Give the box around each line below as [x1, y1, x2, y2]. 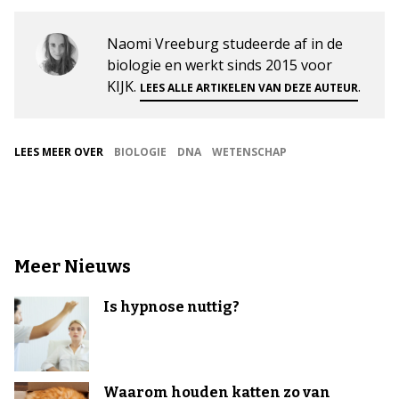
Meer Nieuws [14, 255, 131, 277]
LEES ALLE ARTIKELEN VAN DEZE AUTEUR [140, 79, 358, 95]
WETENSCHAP [212, 143, 287, 159]
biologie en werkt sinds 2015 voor [107, 54, 332, 75]
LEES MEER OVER [14, 143, 103, 159]
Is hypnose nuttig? [103, 297, 240, 315]
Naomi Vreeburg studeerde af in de [107, 33, 343, 53]
